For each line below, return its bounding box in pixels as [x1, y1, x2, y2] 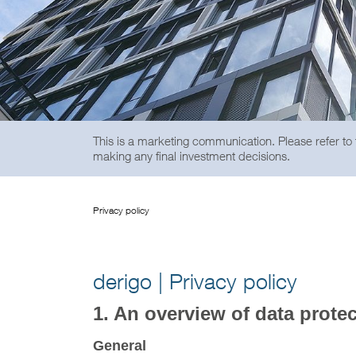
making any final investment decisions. [93, 149, 290, 163]
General [93, 337, 146, 354]
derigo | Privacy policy [93, 269, 297, 294]
